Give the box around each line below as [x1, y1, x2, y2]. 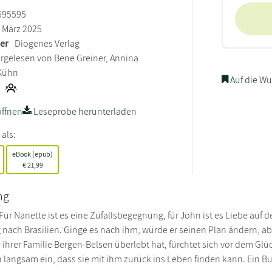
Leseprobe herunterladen [32, 104, 137, 118]
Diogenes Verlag [15, 36, 80, 50]
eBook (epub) [12, 149, 53, 158]
